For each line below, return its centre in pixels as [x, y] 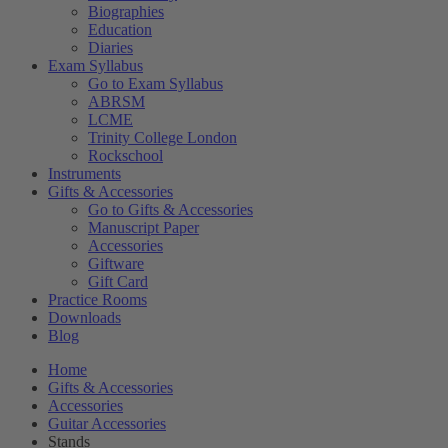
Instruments [84, 174]
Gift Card [118, 282]
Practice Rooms [97, 300]
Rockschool [125, 156]
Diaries [110, 48]
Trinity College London [162, 138]
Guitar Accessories [107, 424]
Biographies [126, 12]
